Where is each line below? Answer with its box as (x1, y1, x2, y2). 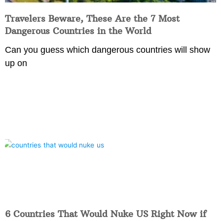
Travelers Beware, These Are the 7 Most (5, 13, 180, 25)
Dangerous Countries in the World (5, 25, 151, 37)
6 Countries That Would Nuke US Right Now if (5, 208, 206, 220)
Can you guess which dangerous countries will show (5, 45, 210, 55)
